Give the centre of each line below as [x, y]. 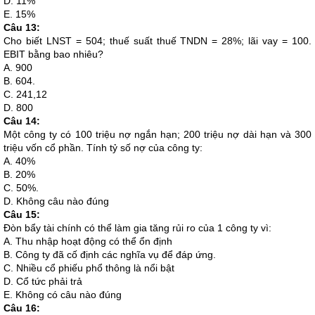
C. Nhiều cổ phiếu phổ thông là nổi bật [89, 268]
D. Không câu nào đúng [56, 201]
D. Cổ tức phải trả [43, 281]
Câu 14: [22, 121]
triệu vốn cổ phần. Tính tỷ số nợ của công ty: [103, 148]
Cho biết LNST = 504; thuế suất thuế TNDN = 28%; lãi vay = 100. [157, 41]
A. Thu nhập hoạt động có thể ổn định [88, 241]
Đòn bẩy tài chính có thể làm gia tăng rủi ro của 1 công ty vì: [137, 228]
